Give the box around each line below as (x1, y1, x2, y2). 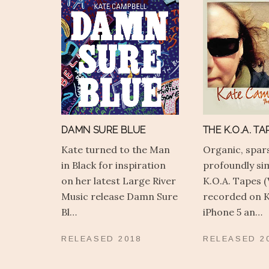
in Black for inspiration (61, 159, 166, 172)
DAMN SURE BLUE (61, 124, 146, 136)
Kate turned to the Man (61, 144, 170, 156)
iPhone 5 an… (203, 206, 262, 219)
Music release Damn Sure (61, 190, 178, 203)
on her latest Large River (61, 175, 176, 187)
